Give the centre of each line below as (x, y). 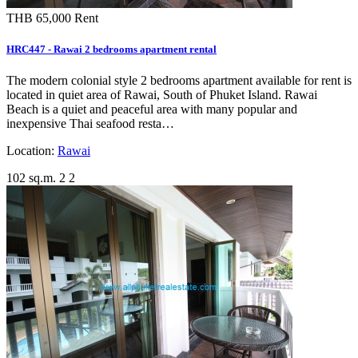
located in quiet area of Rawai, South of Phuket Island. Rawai (162, 94)
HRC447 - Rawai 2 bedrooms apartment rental (111, 49)
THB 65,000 (40, 18)
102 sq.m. (31, 177)
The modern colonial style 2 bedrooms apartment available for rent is (179, 80)
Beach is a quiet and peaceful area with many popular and (152, 109)
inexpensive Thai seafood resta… (90, 123)
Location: (32, 150)
